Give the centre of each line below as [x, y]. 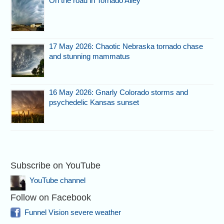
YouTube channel [58, 180]
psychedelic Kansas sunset [94, 102]
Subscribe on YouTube [56, 166]
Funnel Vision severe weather [73, 212]
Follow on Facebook [51, 198]
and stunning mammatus [90, 56]
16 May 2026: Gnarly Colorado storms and [119, 92]
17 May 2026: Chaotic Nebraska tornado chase [126, 46]
